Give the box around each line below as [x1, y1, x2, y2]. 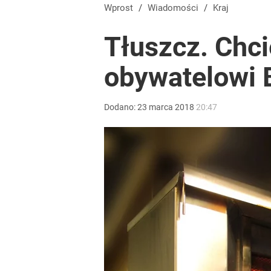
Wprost [112, 2, 133, 13]
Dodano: [104, 102, 137, 112]
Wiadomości [155, 2, 198, 13]
